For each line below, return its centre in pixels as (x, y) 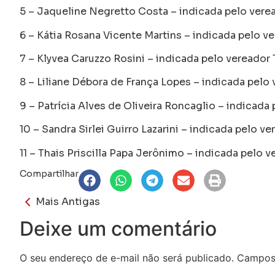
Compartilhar (49, 173)
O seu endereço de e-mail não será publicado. (127, 258)
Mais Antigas (68, 201)
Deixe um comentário (118, 228)
